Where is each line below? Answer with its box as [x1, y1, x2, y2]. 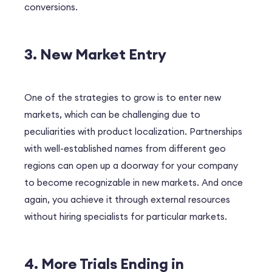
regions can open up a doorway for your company [24, 160, 238, 172]
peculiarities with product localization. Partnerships [24, 126, 242, 138]
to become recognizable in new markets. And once [24, 177, 243, 189]
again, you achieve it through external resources [24, 194, 230, 206]
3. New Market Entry [24, 45, 166, 64]
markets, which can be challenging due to [24, 109, 200, 121]
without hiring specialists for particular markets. [24, 211, 227, 223]
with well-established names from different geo [24, 143, 226, 155]
